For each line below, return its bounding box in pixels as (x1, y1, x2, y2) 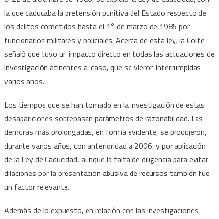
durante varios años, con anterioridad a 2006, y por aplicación (4, 140, 206, 152)
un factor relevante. (4, 181, 69, 193)
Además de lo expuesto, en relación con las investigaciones (4, 204, 198, 217)
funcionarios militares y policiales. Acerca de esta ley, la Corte (4, 34, 205, 46)
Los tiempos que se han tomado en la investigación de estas (4, 99, 205, 111)
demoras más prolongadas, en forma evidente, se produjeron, (4, 126, 207, 138)
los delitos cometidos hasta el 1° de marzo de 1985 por (4, 21, 190, 33)
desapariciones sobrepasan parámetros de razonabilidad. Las (4, 112, 203, 125)
